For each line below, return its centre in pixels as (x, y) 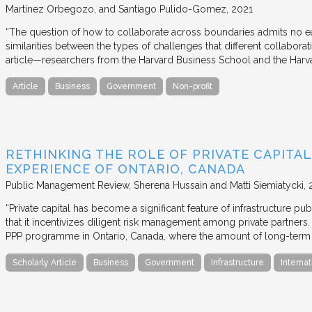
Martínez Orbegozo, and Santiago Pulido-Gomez (116, 9)
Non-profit (193, 86)
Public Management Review (67, 185)
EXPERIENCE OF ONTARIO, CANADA (125, 169)
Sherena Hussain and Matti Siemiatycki (219, 185)
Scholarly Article (45, 262)
